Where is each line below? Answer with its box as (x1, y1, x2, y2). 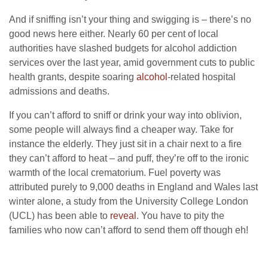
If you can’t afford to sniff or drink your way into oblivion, (9, 109, 242, 120)
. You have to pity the (136, 210, 224, 221)
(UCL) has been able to (9, 210, 110, 221)
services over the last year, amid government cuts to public (9, 57, 255, 68)
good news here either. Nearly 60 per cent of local (9, 28, 218, 39)
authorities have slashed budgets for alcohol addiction (9, 42, 237, 53)
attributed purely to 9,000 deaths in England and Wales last (9, 181, 258, 192)
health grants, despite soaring (9, 71, 136, 82)
